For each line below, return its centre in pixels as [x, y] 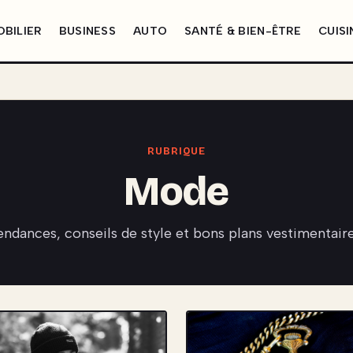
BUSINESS [87, 31]
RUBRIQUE [176, 151]
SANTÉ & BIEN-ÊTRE [243, 31]
